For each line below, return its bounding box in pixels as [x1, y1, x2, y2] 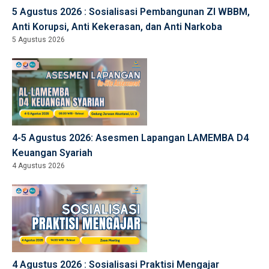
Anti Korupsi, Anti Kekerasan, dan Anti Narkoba [12, 20, 222, 32]
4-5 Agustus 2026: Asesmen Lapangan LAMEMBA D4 [12, 132, 249, 144]
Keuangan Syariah [12, 147, 92, 159]
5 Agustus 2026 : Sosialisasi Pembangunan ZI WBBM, [12, 5, 250, 17]
